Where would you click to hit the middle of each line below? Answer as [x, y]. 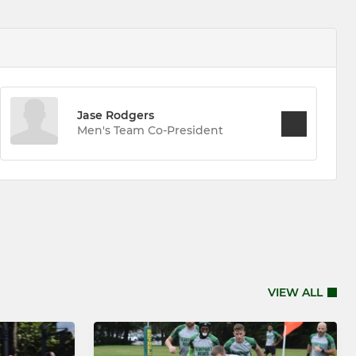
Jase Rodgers [115, 116]
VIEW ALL [295, 292]
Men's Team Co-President [150, 131]
